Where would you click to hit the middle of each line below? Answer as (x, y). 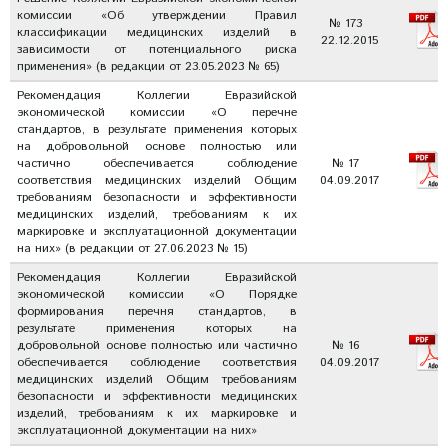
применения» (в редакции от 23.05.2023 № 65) (148, 66)
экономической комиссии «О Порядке (157, 294)
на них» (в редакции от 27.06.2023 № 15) (132, 248)
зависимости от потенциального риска (157, 49)
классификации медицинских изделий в (157, 32)
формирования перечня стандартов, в (157, 311)
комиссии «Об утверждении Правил (157, 15)
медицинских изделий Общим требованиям (157, 379)
